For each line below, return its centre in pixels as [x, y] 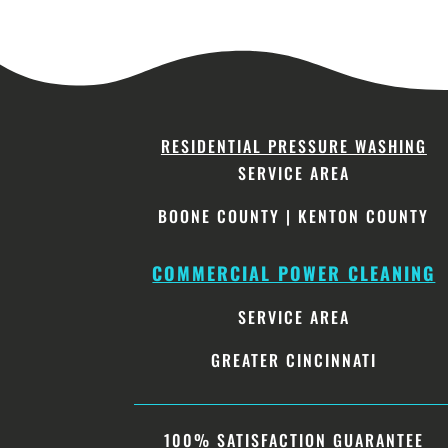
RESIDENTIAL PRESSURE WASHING [293, 146]
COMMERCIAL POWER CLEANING [294, 272]
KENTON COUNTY [364, 216]
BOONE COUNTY [219, 216]
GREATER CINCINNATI [293, 359]
